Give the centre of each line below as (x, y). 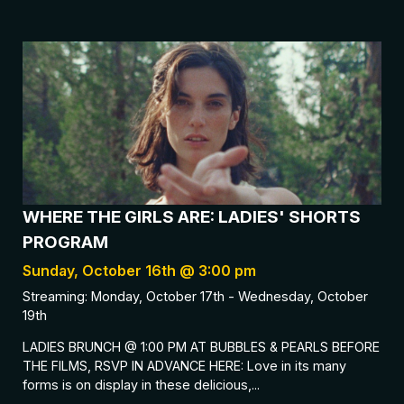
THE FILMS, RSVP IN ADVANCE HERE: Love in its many (184, 366)
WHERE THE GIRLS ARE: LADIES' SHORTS (192, 216)
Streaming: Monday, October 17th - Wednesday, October (195, 296)
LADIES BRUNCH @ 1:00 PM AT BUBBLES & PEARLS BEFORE (201, 347)
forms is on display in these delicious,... (141, 385)
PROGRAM (65, 242)
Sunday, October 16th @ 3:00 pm (139, 270)
